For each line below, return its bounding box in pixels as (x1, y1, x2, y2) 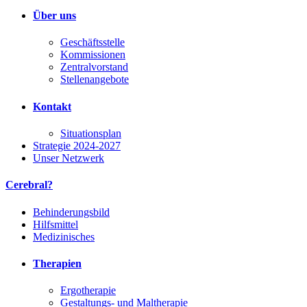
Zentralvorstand (60, 61, 128, 73)
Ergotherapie (60, 284, 116, 297)
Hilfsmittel (33, 218, 78, 230)
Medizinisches (33, 230, 95, 243)
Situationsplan (60, 127, 121, 140)
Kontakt (33, 100, 71, 112)
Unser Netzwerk (33, 152, 104, 164)
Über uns (33, 10, 76, 22)
